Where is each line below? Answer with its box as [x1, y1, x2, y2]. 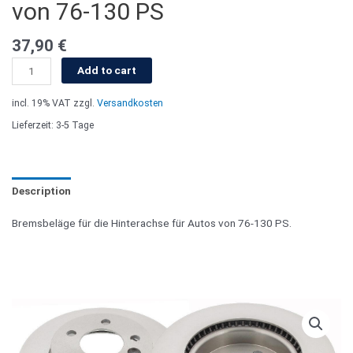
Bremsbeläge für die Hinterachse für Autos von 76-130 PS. [12, 217, 292, 230]
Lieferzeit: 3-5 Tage [12, 120, 94, 132]
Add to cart [77, 63, 137, 76]
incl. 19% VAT [12, 98, 71, 110]
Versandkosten [97, 98, 163, 110]
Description [12, 184, 71, 197]
